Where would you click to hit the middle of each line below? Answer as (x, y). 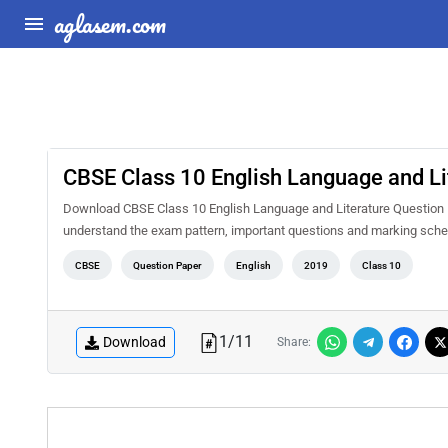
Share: (294, 342)
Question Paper (168, 265)
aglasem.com (110, 23)
